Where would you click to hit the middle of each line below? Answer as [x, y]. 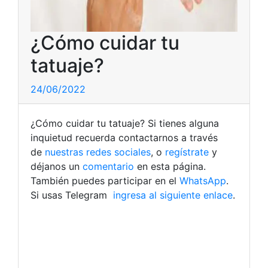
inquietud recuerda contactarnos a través [124, 138]
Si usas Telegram [70, 195]
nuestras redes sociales [98, 152]
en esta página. [170, 166]
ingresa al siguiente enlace [171, 195]
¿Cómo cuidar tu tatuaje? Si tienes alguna [125, 123]
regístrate [185, 152]
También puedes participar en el [105, 181]
